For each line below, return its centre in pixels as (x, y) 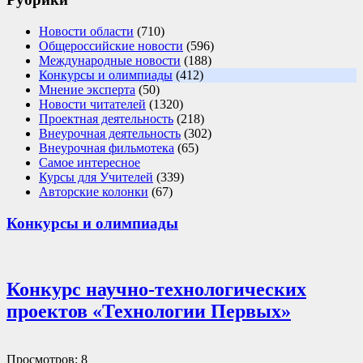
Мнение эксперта (87, 90)
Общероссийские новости (111, 46)
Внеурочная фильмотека (107, 148)
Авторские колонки (94, 192)
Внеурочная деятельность (110, 134)
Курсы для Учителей (96, 177)
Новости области (86, 32)
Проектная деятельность (106, 119)
